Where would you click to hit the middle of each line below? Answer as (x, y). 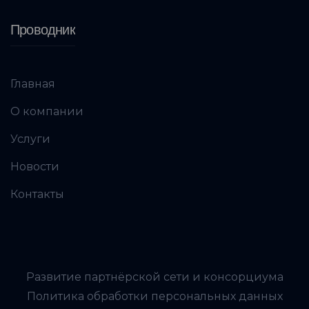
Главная (33, 84)
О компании (47, 112)
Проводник (43, 30)
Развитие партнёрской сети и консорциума (154, 277)
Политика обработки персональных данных (154, 297)
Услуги (30, 139)
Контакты (37, 195)
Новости (35, 167)
